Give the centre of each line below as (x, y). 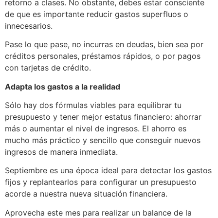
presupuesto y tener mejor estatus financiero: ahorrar (103, 117)
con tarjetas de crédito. (49, 68)
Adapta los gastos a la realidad (63, 86)
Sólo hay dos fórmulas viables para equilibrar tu (93, 105)
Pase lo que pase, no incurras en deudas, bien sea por (104, 45)
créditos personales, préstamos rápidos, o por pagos (103, 56)
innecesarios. (30, 26)
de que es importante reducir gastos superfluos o (97, 14)
